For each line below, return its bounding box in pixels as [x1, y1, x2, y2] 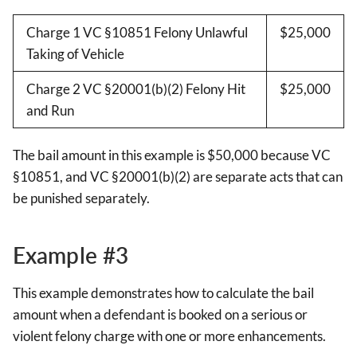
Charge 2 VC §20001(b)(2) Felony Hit [26, 80, 245, 98]
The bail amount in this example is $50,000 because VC [13, 147, 331, 164]
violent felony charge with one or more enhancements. [13, 328, 326, 345]
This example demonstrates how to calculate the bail [13, 284, 314, 302]
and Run [26, 102, 74, 120]
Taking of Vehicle [26, 45, 124, 63]
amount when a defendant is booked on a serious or [13, 306, 308, 324]
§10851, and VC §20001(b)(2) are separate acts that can [13, 168, 343, 186]
